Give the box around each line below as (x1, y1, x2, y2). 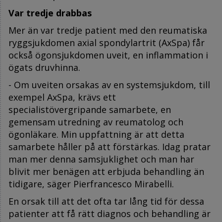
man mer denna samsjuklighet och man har (8, 153, 194, 165)
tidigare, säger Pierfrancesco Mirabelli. (8, 177, 174, 190)
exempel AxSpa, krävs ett (8, 91, 116, 103)
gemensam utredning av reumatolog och (8, 115, 183, 128)
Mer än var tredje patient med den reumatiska (8, 24, 207, 36)
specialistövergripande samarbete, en (8, 103, 171, 115)
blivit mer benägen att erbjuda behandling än (8, 165, 204, 177)
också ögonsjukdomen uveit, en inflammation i (8, 49, 208, 61)
